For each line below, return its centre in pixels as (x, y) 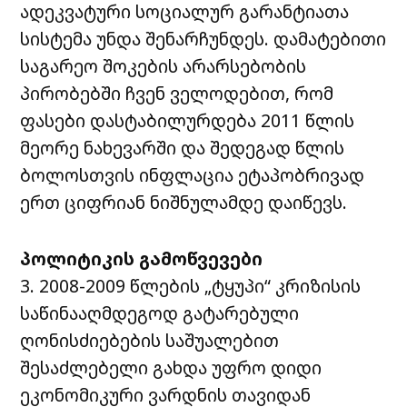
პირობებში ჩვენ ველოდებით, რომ (177, 93)
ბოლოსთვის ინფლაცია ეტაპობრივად (195, 174)
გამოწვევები (201, 258)
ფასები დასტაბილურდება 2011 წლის (188, 120)
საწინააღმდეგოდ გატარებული (160, 313)
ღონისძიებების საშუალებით (150, 340)
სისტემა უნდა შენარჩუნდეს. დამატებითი (203, 38)
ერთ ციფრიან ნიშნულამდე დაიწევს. (184, 202)
